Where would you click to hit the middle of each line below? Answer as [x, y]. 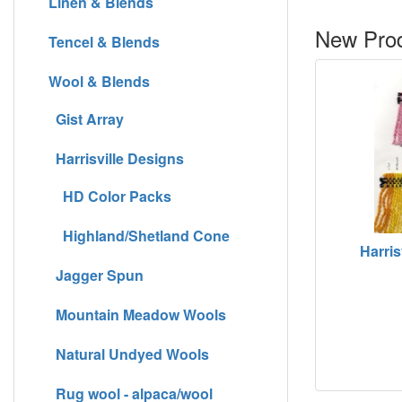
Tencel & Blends [100, 41]
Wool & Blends [99, 81]
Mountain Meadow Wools [134, 314]
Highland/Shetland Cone [135, 235]
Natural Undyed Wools [125, 354]
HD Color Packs [106, 196]
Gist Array [83, 118]
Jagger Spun [92, 275]
